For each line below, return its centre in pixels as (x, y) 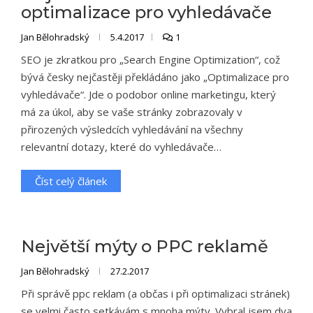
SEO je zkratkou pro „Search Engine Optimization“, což (151, 59)
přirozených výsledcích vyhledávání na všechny (132, 129)
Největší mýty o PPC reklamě (145, 246)
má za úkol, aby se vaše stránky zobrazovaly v (132, 112)
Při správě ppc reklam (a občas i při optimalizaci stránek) (155, 293)
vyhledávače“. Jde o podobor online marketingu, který (148, 94)
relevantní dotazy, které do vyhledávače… (121, 147)
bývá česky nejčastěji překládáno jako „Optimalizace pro (155, 77)
